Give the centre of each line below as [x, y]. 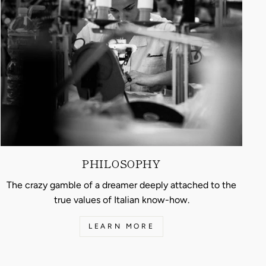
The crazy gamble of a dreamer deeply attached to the [122, 185]
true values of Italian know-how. [121, 200]
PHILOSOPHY [121, 164]
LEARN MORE [122, 227]
